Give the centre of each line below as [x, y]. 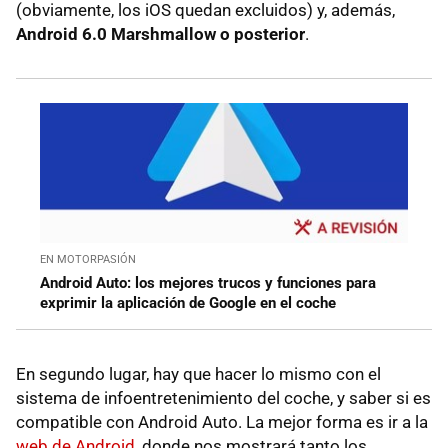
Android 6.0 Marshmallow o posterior [160, 33]
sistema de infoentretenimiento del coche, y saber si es [223, 398]
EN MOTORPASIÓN [88, 260]
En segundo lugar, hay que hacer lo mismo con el [198, 374]
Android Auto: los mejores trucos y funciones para [208, 283]
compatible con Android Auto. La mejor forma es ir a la [222, 422]
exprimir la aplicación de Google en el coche [188, 303]
